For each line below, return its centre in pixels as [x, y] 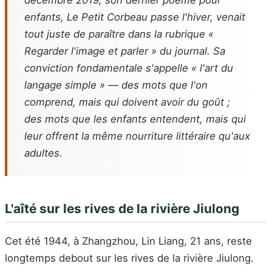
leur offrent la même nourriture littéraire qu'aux [137, 136]
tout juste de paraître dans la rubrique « [119, 34]
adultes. [43, 153]
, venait [228, 17]
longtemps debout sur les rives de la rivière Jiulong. [129, 258]
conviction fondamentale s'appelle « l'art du [129, 68]
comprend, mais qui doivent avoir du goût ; [127, 102]
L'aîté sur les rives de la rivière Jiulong [122, 209]
